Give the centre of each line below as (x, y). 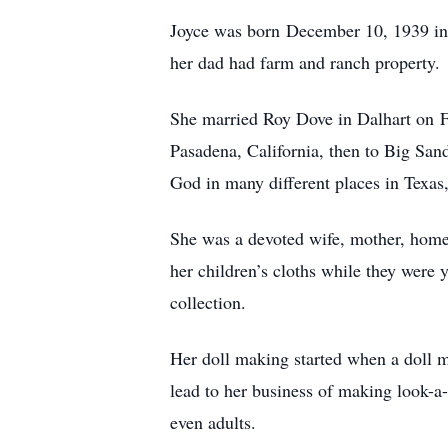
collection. (208, 302)
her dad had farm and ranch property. (305, 62)
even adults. (213, 422)
